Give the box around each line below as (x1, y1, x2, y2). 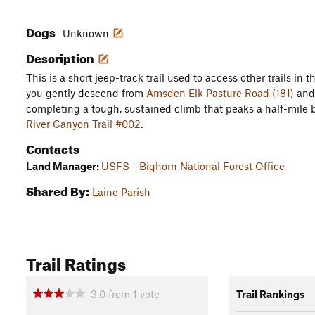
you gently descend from (26, 86, 146, 99)
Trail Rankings (236, 287, 305, 300)
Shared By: (26, 180, 89, 199)
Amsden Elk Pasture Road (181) (146, 86, 294, 99)
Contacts (26, 138, 79, 157)
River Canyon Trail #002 (26, 117, 141, 130)
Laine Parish (92, 186, 150, 198)
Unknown (63, 27, 109, 39)
